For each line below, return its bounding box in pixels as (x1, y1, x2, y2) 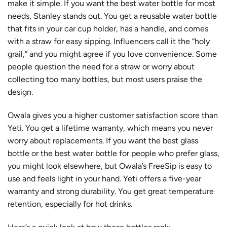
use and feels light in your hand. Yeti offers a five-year (8, 173, 201, 183)
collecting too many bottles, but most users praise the (8, 74, 202, 85)
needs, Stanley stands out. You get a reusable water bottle (8, 11, 217, 21)
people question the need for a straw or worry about (8, 62, 195, 72)
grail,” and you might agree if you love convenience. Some (8, 49, 217, 59)
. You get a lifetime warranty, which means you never (22, 123, 213, 133)
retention (8, 199, 41, 209)
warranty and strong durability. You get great (8, 186, 169, 196)
